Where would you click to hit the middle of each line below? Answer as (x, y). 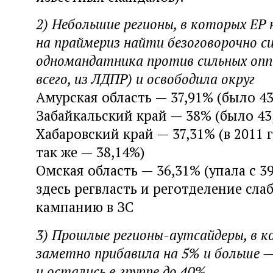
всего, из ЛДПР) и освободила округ (145, 79)
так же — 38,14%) (90, 152)
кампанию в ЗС (85, 207)
